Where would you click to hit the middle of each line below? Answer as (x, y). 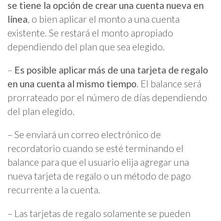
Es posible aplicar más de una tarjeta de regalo (111, 70)
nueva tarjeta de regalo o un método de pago (99, 176)
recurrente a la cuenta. (54, 190)
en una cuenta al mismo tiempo (72, 84)
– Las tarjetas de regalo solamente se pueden (99, 213)
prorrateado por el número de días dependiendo (107, 98)
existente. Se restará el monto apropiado (90, 33)
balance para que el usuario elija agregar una (98, 162)
